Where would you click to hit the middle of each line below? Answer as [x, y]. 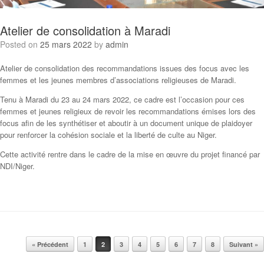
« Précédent [50, 245]
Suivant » [244, 245]
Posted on [23, 44]
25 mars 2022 [66, 44]
